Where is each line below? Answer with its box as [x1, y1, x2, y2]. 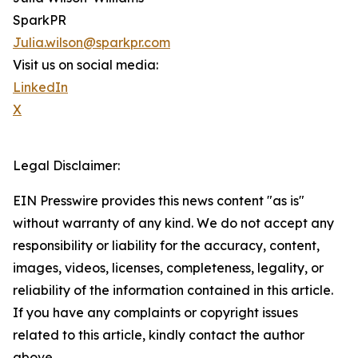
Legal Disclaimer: [13, 157, 120, 174]
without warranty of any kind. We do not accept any [13, 215, 334, 232]
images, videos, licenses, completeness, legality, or [13, 260, 324, 276]
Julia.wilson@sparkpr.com [13, 34, 170, 51]
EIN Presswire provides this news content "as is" [13, 193, 304, 209]
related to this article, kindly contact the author [13, 327, 304, 344]
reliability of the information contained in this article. [13, 282, 333, 299]
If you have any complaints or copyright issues [13, 304, 298, 321]
